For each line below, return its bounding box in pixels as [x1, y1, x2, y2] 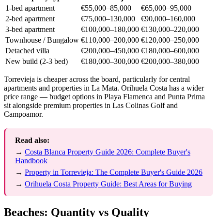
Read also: [15, 136, 49, 145]
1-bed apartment [5, 4, 55, 13]
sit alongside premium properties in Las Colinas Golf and [4, 101, 178, 110]
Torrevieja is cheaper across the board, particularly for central [4, 75, 190, 84]
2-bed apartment [5, 15, 55, 23]
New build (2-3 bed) [5, 57, 68, 66]
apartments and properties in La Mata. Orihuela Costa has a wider [4, 84, 204, 93]
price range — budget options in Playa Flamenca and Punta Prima [4, 93, 205, 101]
